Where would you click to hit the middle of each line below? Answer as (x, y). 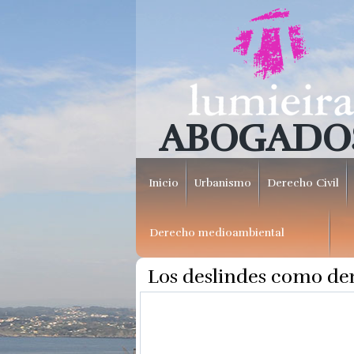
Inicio (164, 183)
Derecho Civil (303, 183)
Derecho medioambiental (217, 233)
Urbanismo (222, 183)
